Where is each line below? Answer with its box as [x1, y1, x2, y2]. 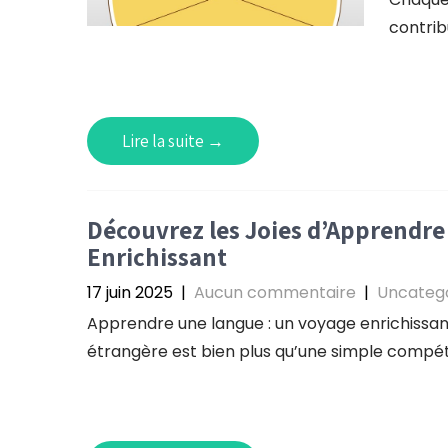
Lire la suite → [122, 130, 224, 152]
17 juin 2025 [87, 281, 173, 304]
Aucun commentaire [194, 281, 356, 304]
